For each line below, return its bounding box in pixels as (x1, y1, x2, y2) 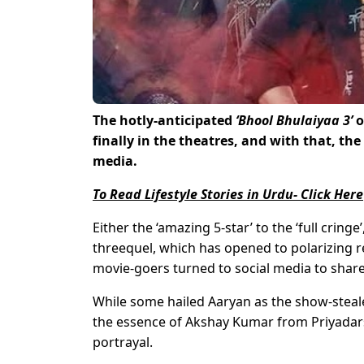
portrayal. (93, 333, 153, 352)
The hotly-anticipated (93, 111, 236, 130)
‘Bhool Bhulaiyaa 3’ (236, 111, 353, 130)
